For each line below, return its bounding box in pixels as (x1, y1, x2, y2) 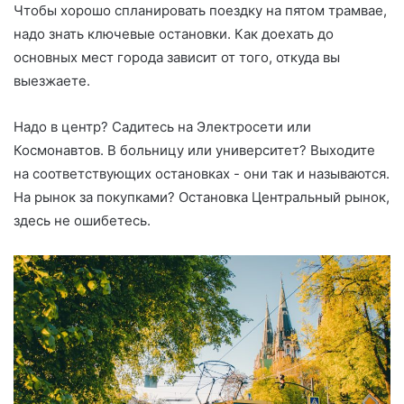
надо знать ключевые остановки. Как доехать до (14, 24, 334, 42)
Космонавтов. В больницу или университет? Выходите (14, 141, 375, 159)
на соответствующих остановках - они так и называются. (14, 164, 390, 182)
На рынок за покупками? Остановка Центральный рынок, (14, 188, 390, 206)
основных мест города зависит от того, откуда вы (14, 48, 340, 66)
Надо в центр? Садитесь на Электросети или (14, 117, 311, 135)
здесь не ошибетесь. (14, 211, 151, 229)
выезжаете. (14, 71, 90, 89)
